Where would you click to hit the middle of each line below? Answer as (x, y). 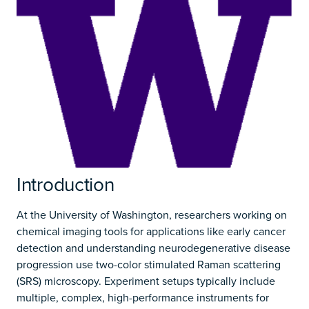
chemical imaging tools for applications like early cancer (151, 231)
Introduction (66, 184)
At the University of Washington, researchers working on (152, 215)
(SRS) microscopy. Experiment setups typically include (146, 281)
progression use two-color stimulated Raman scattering (149, 265)
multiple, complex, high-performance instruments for (143, 298)
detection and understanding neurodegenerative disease (153, 248)
